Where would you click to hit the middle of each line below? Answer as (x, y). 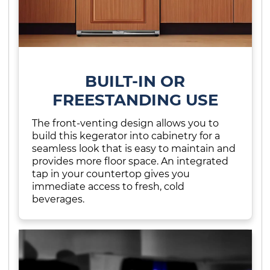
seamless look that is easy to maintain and (134, 149)
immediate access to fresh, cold (108, 187)
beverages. (58, 199)
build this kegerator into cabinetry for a (126, 136)
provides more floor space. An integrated (130, 161)
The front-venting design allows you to (125, 123)
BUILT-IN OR (135, 81)
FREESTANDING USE (135, 99)
